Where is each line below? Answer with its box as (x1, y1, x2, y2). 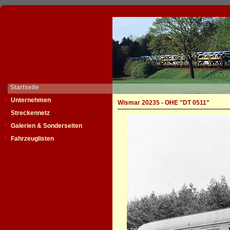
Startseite (10, 84, 39, 91)
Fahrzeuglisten (11, 135, 54, 142)
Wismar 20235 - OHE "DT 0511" (118, 99, 209, 106)
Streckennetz (11, 109, 50, 117)
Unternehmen (11, 97, 51, 104)
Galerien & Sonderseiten (11, 122, 82, 129)
